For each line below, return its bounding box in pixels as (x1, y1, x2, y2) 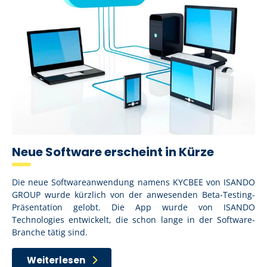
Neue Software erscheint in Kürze (12, 143, 214, 160)
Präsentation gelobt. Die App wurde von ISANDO (12, 201, 255, 213)
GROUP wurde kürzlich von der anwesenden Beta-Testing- (12, 188, 255, 200)
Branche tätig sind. (12, 226, 88, 238)
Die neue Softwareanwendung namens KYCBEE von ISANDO (12, 176, 255, 188)
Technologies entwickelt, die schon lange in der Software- (12, 213, 255, 225)
